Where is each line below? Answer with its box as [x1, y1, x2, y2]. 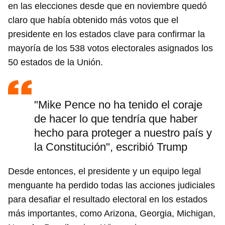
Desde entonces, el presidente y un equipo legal [8, 166, 201, 177]
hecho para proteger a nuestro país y [34, 127, 212, 140]
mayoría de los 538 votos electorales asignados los [8, 43, 213, 54]
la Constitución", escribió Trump [34, 141, 187, 154]
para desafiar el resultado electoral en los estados [8, 194, 207, 205]
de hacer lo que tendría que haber [34, 113, 197, 126]
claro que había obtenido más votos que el [8, 15, 178, 26]
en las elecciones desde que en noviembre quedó [8, 1, 207, 12]
